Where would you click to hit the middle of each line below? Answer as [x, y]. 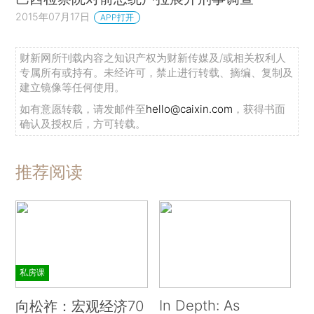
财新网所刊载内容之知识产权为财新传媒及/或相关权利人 [153, 57]
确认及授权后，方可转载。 [83, 123]
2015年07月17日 [53, 17]
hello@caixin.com [190, 109]
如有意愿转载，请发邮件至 [83, 109]
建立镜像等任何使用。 [73, 87]
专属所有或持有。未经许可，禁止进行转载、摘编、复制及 [157, 72]
